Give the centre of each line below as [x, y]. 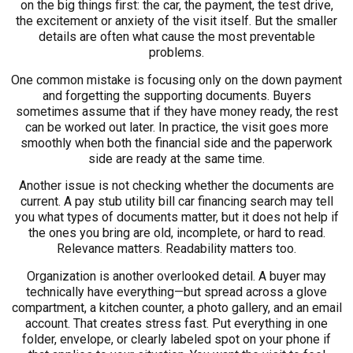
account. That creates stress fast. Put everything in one [176, 323]
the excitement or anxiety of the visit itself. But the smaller [176, 21]
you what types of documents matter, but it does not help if [176, 217]
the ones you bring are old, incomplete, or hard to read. [176, 233]
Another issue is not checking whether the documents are [176, 186]
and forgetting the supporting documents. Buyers [176, 95]
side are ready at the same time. [176, 158]
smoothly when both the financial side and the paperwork [176, 143]
